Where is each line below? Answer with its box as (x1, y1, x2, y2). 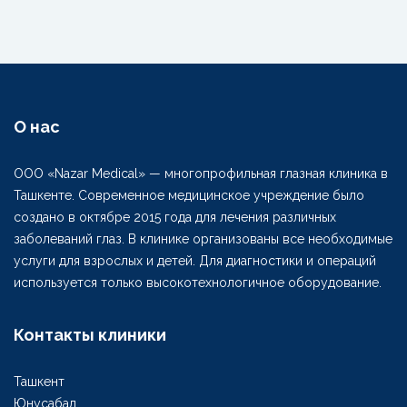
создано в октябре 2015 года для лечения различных (14, 210, 336, 224)
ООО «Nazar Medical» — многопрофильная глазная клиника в (14, 166, 388, 181)
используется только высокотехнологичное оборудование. (14, 275, 382, 290)
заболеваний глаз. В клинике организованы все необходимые (14, 232, 392, 246)
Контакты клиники (14, 325, 166, 344)
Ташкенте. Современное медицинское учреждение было (14, 188, 364, 203)
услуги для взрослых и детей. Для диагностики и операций (14, 253, 376, 268)
